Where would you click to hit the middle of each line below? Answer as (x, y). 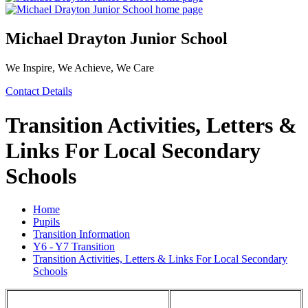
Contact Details (39, 91)
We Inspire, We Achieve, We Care (80, 68)
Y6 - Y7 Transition (74, 247)
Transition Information (81, 234)
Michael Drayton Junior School (117, 39)
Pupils (46, 222)
